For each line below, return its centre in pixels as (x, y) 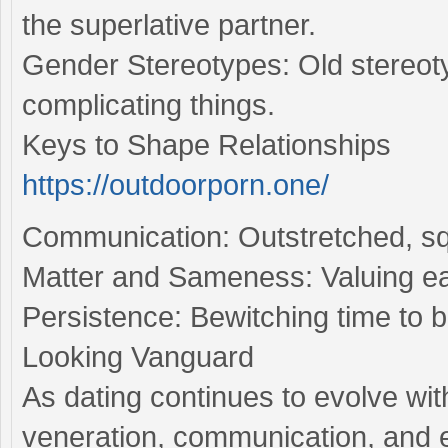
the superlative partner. (169, 24)
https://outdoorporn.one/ (175, 184)
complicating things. (148, 104)
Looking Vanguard (138, 356)
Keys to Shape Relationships (206, 144)
